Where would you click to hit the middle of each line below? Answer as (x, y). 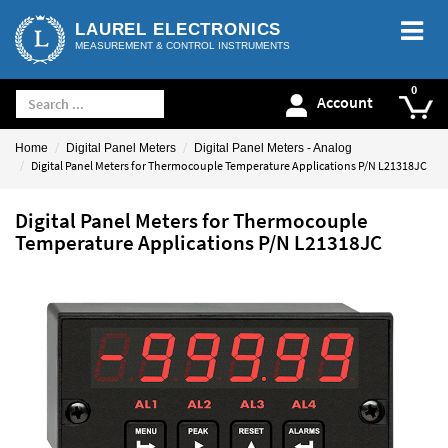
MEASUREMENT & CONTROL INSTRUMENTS (182, 45)
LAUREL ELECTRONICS (178, 29)
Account (345, 102)
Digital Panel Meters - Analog (273, 148)
